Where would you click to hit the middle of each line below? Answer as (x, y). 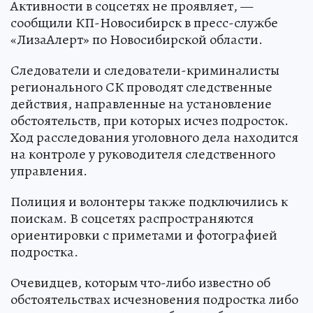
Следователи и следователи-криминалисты (145, 70)
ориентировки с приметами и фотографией (144, 235)
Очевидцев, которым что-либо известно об (140, 282)
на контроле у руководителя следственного (143, 154)
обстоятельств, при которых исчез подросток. (150, 120)
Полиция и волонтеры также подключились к (149, 201)
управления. (49, 170)
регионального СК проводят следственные (141, 87)
